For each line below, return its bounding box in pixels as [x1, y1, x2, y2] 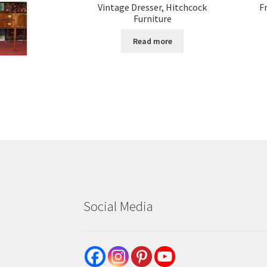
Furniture [133, 12, 172, 24]
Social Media [83, 198, 154, 215]
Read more [132, 35, 172, 46]
